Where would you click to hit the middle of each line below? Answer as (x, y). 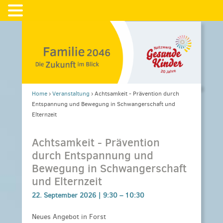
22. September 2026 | (67, 195)
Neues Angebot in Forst (69, 217)
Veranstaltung (71, 93)
